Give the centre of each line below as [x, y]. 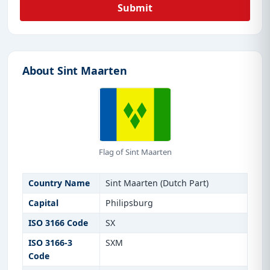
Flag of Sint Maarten [135, 152]
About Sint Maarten [75, 71]
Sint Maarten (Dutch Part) [157, 183]
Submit [135, 8]
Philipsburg [129, 203]
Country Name [59, 183]
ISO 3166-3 [50, 243]
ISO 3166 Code [58, 223]
